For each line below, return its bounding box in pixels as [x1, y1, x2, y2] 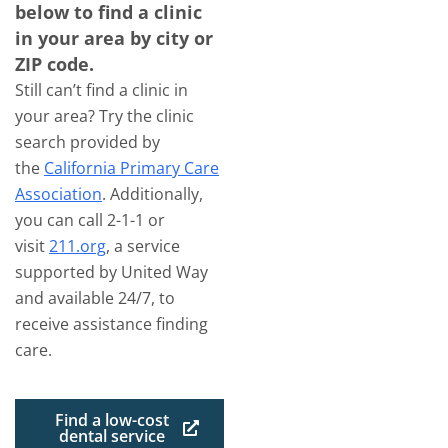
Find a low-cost [54, 409, 169, 431]
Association [15, 183, 102, 205]
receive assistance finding [15, 313, 208, 335]
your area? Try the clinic [15, 105, 194, 127]
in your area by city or [15, 26, 213, 50]
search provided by [15, 131, 160, 153]
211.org [49, 235, 106, 257]
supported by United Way [15, 261, 208, 283]
